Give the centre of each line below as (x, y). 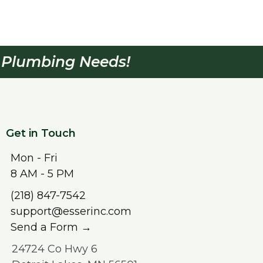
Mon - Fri (34, 158)
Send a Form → (51, 227)
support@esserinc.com (71, 212)
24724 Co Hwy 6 (55, 249)
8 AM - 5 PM (43, 174)
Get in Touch (41, 134)
